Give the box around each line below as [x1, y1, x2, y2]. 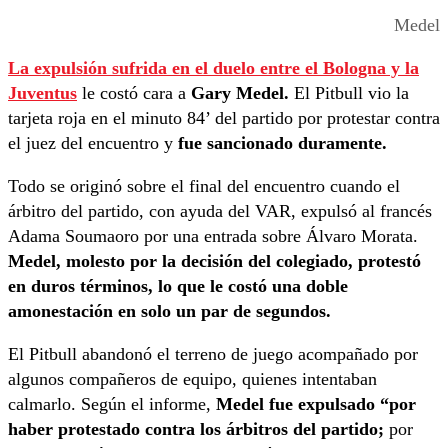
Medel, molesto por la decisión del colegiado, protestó [8, 251, 421, 272]
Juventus [8, 83, 77, 104]
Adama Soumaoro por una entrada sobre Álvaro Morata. [8, 226, 418, 247]
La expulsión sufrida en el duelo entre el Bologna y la [8, 58, 419, 79]
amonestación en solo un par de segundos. [8, 301, 331, 322]
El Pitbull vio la [289, 83, 409, 104]
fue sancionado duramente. [173, 133, 387, 154]
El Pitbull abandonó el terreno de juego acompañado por [8, 344, 418, 365]
